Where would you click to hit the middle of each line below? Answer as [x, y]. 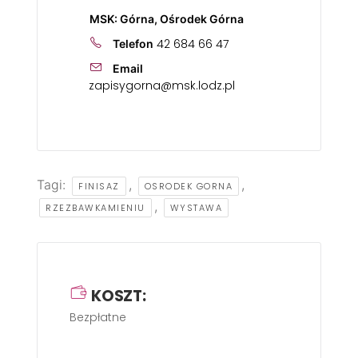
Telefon [133, 44]
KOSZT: [119, 296]
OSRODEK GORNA [188, 186]
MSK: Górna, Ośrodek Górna [167, 19]
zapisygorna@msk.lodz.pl [162, 86]
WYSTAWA [196, 208]
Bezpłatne [98, 317]
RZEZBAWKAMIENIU [95, 208]
